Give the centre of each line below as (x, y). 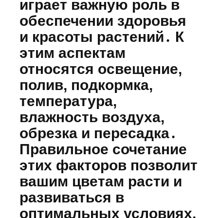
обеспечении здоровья (103, 21)
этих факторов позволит (109, 165)
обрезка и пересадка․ (98, 133)
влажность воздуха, (92, 117)
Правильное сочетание (103, 149)
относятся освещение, (101, 69)
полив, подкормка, (86, 85)
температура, (68, 101)
